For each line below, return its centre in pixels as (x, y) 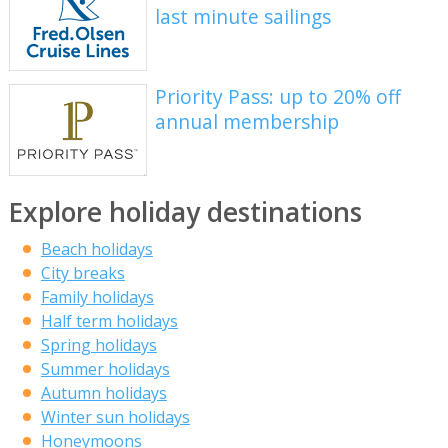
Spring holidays (98, 345)
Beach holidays (96, 249)
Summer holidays (105, 369)
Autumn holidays (103, 393)
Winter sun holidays (115, 417)
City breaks (82, 273)
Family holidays (97, 297)
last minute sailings (243, 17)
